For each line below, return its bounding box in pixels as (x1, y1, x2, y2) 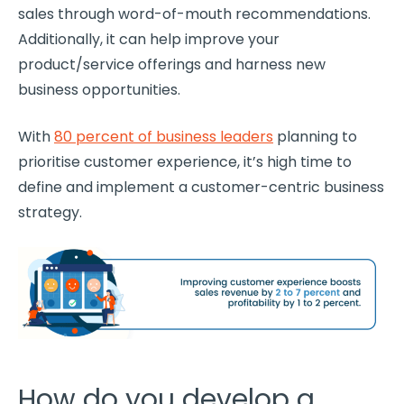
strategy (18, 201, 79, 223)
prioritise (18, 151, 80, 172)
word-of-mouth (118, 3, 232, 24)
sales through (18, 3, 118, 24)
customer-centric (191, 176, 320, 197)
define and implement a (18, 176, 191, 197)
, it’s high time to (237, 151, 352, 172)
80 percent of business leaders (54, 125, 273, 147)
